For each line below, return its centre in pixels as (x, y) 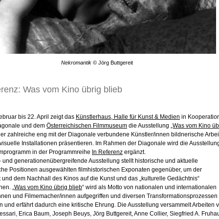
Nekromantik (77, 63)
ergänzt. (134, 152)
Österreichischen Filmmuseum (87, 126)
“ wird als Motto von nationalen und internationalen (149, 187)
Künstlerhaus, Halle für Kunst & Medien (128, 117)
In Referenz (107, 152)
